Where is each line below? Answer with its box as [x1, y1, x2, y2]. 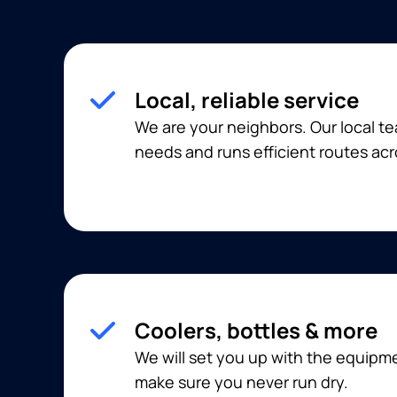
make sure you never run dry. [135, 371, 348, 393]
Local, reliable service [135, 85, 359, 115]
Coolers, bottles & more [135, 315, 378, 346]
